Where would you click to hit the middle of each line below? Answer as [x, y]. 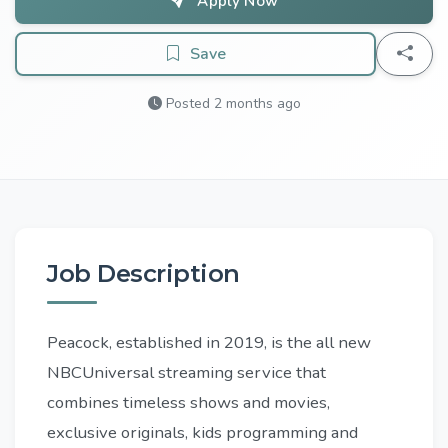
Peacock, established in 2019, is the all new [209, 343]
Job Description [143, 274]
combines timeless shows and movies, [188, 403]
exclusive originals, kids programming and [202, 433]
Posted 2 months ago [231, 104]
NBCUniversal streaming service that [186, 373]
